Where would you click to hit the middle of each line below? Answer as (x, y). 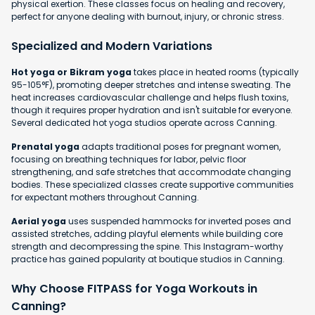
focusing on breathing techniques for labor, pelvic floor (129, 159)
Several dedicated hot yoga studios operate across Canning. (144, 122)
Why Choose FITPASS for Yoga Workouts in (134, 288)
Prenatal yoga (45, 146)
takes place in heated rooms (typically (215, 72)
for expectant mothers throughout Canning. (105, 197)
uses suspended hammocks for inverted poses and (179, 221)
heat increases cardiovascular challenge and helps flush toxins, (150, 97)
